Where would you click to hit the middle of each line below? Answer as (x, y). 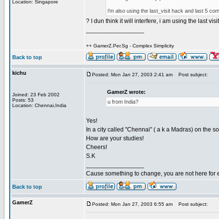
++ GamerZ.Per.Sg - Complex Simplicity (130, 46)
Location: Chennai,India (39, 105)
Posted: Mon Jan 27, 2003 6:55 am (132, 204)
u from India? (123, 102)
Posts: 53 (23, 100)
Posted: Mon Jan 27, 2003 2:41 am (132, 75)
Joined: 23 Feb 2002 (36, 95)
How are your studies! (115, 138)
